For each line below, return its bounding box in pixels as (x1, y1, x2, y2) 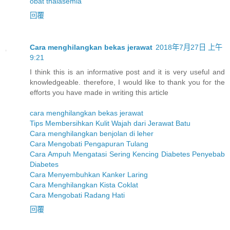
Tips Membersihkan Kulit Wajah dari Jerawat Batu (30, 119, 190, 128)
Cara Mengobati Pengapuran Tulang (30, 140, 148, 148)
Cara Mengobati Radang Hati (30, 191, 125, 200)
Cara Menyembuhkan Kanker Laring (30, 170, 148, 179)
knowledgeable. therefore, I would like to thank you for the (30, 78, 225, 87)
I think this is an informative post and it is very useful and (30, 68, 225, 76)
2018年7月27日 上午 (156, 43, 222, 52)
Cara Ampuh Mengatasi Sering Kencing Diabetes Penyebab (30, 150, 225, 159)
